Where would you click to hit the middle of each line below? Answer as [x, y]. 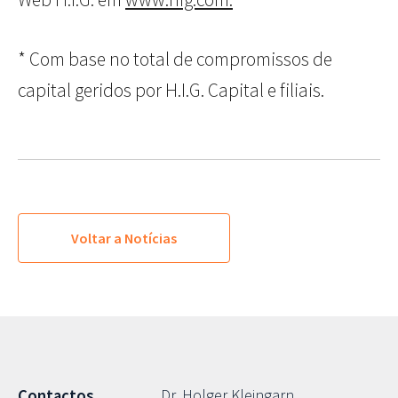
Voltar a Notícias [124, 239]
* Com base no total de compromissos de [175, 60]
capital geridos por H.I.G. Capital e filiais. [171, 91]
